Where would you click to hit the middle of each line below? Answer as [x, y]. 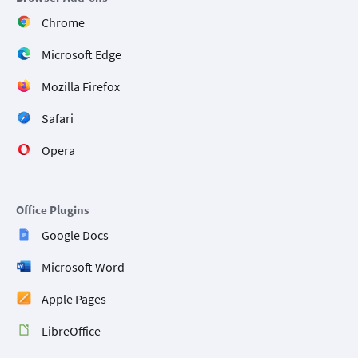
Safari [58, 119]
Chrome [63, 23]
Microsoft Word [83, 267]
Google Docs [75, 235]
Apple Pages [74, 299]
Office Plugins [53, 210]
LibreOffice [71, 331]
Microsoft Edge [82, 55]
